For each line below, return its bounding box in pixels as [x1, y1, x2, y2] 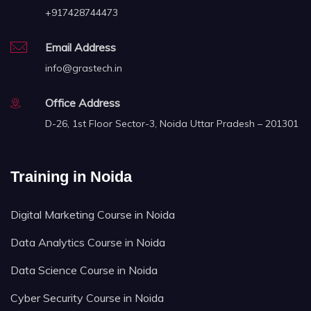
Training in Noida [10, 167, 132, 185]
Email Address [45, 40, 116, 54]
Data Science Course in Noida [10, 262, 158, 277]
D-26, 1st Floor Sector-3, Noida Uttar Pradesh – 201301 [45, 117, 299, 130]
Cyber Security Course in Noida [10, 290, 164, 305]
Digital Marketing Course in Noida [10, 207, 175, 221]
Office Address [45, 95, 120, 110]
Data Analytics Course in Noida [10, 235, 165, 249]
